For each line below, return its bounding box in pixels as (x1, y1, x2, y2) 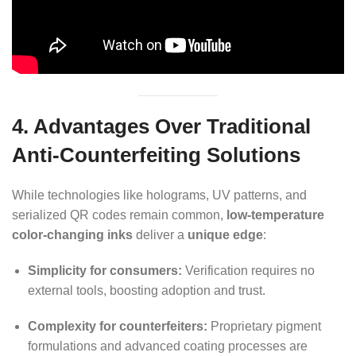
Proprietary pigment (207, 319, 321, 334)
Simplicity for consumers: (28, 264, 182, 278)
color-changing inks (12, 228, 133, 242)
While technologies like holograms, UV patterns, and (12, 188, 307, 203)
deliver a (133, 228, 188, 242)
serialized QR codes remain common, (12, 208, 226, 222)
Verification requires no (182, 264, 315, 278)
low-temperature (226, 208, 324, 222)
